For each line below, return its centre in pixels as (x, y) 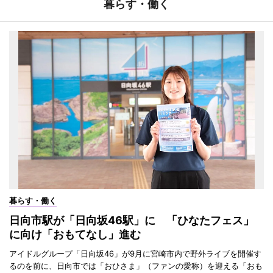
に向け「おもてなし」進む (75, 234)
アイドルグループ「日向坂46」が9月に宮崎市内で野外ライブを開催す (135, 253)
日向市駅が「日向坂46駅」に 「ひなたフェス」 (132, 220)
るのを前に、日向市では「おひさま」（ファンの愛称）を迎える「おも (136, 265)
